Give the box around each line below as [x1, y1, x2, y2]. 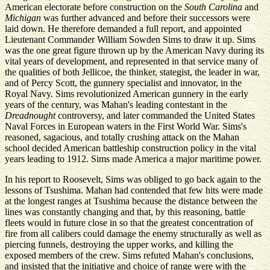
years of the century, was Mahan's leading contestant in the [5, 99, 227, 110]
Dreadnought [5, 110, 55, 121]
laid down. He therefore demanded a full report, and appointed [5, 24, 242, 34]
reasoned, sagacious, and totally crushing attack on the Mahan [5, 132, 239, 142]
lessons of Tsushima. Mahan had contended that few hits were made [5, 185, 263, 195]
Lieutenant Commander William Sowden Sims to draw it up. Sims [5, 34, 256, 45]
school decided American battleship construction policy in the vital [5, 143, 256, 153]
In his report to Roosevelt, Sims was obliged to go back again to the [5, 174, 261, 184]
